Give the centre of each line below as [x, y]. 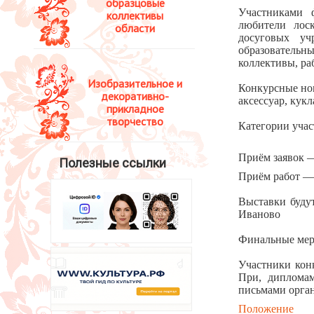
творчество [135, 121]
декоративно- [135, 96]
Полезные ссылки [112, 163]
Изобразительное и [135, 83]
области [135, 28]
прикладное [135, 108]
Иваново [259, 214]
